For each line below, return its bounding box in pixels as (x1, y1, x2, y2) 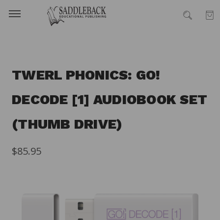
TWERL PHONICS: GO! (12, 67, 161, 83)
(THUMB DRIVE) (12, 116, 123, 132)
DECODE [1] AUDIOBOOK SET (12, 91, 207, 108)
